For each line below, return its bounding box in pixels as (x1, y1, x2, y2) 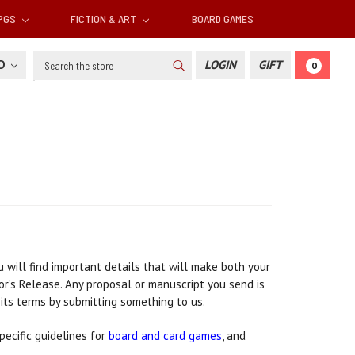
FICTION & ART (71, 12, 139, 26)
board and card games (109, 328, 223, 344)
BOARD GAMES (191, 12, 254, 26)
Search (32, 52, 68, 67)
